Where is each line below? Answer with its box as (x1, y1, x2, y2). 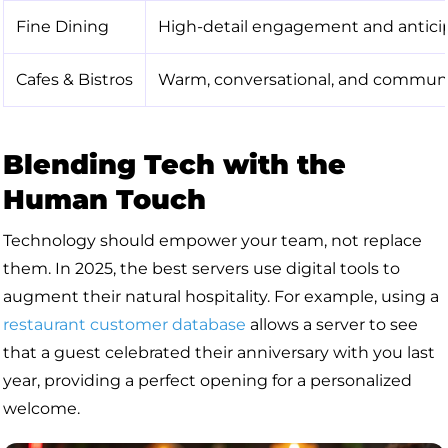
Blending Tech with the (3, 148, 346, 181)
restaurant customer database (3, 315, 246, 334)
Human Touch (3, 183, 206, 216)
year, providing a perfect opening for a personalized (3, 371, 412, 390)
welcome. (3, 399, 80, 418)
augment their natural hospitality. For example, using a (3, 287, 439, 306)
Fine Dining (16, 17, 109, 36)
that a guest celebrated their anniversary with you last (3, 343, 435, 362)
